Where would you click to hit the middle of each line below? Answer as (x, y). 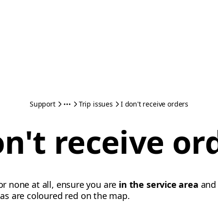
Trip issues (96, 104)
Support (43, 104)
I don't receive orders (154, 104)
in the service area (159, 184)
